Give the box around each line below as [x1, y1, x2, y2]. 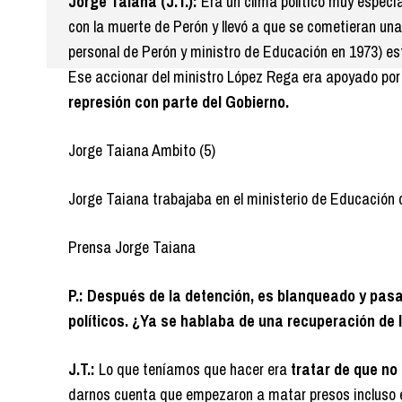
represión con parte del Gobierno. [68, 91, 289, 114]
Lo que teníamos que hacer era [95, 358, 287, 381]
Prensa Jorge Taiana [68, 236, 196, 259]
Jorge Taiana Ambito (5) [68, 139, 215, 162]
